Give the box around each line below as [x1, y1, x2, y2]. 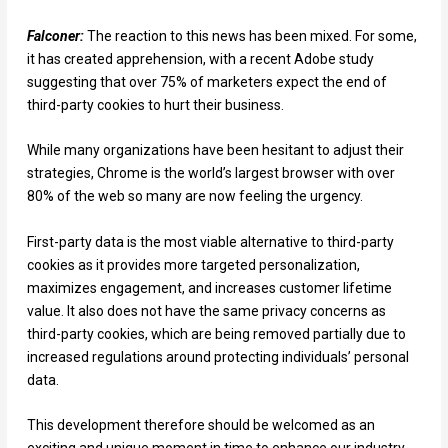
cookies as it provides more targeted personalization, [26, 256, 360, 273]
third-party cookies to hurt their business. [26, 96, 284, 113]
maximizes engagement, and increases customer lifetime [26, 279, 392, 296]
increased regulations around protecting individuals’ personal [26, 348, 409, 365]
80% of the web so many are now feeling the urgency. [26, 188, 363, 205]
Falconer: [26, 27, 87, 44]
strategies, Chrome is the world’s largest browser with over [26, 165, 395, 182]
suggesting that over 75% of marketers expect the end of [26, 73, 387, 90]
